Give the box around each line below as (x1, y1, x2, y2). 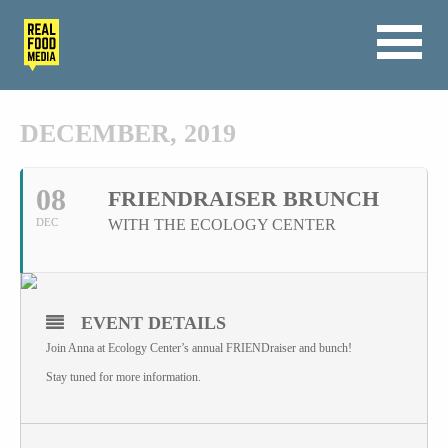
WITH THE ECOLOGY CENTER (108, 216, 336, 234)
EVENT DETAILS (81, 313, 226, 334)
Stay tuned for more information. (46, 370, 204, 385)
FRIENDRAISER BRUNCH (108, 186, 379, 212)
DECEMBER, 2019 (20, 119, 236, 149)
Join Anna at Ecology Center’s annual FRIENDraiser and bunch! (46, 341, 355, 356)
